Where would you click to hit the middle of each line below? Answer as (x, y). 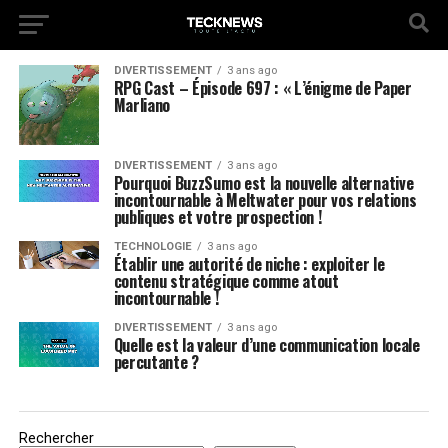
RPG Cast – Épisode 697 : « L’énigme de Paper (262, 88)
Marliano (142, 105)
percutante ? (156, 362)
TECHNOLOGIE (152, 246)
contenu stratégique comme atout (226, 281)
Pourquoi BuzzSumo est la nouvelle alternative (263, 183)
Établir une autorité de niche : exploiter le (249, 264)
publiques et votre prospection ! (217, 217)
